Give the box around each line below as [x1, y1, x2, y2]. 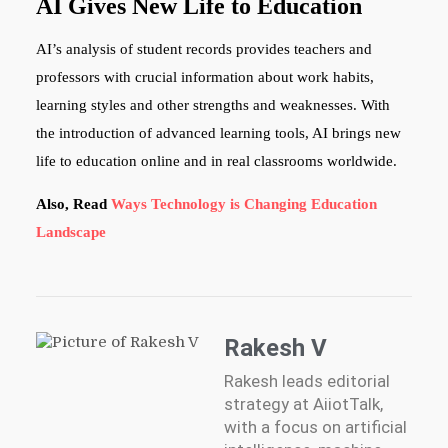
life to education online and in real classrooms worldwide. [35, 152, 397, 169]
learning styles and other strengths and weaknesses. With [35, 96, 390, 113]
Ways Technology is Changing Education [110, 195, 377, 212]
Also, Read [35, 195, 111, 212]
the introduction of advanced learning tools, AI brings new [35, 124, 401, 141]
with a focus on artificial [223, 416, 407, 437]
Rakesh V [223, 333, 327, 362]
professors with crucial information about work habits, [35, 68, 374, 85]
